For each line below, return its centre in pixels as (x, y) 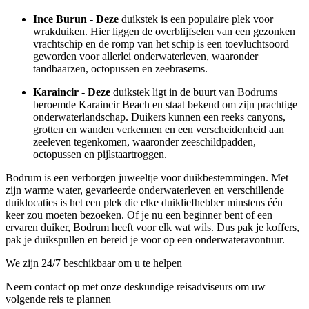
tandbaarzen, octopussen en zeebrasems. (120, 69)
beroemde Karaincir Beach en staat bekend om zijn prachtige (165, 104)
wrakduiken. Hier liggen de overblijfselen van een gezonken (164, 31)
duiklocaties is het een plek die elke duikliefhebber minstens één (144, 202)
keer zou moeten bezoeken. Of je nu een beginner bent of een (139, 215)
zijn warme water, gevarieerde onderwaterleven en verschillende (145, 190)
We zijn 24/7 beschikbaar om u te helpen (94, 263)
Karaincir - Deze (72, 92)
